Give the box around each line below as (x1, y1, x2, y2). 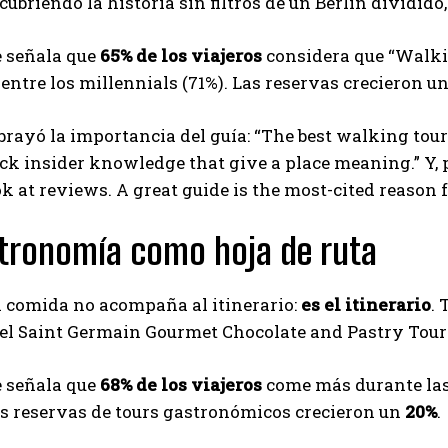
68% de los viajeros (100, 372, 262, 396)
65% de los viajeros (100, 43, 262, 67)
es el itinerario (301, 292, 431, 316)
